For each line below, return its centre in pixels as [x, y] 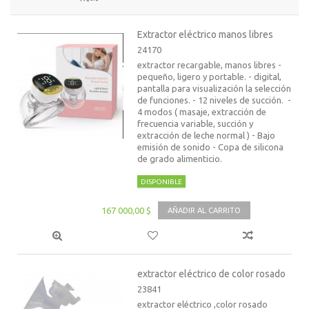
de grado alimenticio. [180, 159]
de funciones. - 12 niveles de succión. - [215, 100]
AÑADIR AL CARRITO [204, 210]
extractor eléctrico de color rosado [212, 274]
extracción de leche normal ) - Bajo [207, 135]
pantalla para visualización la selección [215, 88]
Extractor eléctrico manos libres [206, 34]
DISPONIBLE [162, 182]
